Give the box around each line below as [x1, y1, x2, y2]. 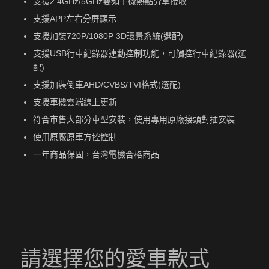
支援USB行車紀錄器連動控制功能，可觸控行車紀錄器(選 [32, 48, 246, 58]
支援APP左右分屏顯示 [32, 13, 116, 23]
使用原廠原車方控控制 [32, 131, 117, 142]
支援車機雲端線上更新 [32, 97, 117, 107]
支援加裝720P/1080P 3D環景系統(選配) [32, 31, 183, 41]
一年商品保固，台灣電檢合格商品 [32, 149, 159, 159]
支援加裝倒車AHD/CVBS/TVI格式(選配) [32, 79, 181, 89]
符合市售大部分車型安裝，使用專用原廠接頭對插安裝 [32, 114, 235, 124]
